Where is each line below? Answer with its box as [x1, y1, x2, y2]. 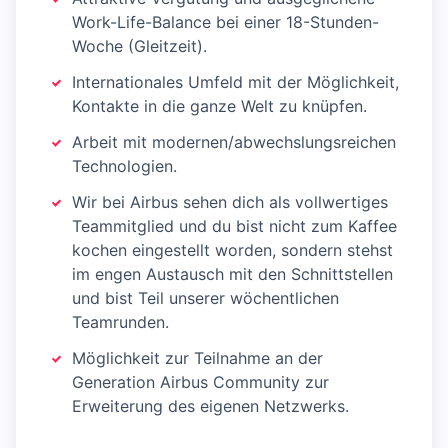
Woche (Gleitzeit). [72, 36, 207, 56]
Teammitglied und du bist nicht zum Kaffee [72, 216, 397, 236]
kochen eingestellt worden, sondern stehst [72, 240, 393, 260]
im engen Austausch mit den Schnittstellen [72, 264, 393, 284]
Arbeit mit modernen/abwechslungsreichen [72, 132, 396, 152]
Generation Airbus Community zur [72, 372, 329, 392]
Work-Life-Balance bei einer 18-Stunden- [72, 12, 379, 32]
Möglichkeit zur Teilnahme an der [72, 348, 323, 368]
